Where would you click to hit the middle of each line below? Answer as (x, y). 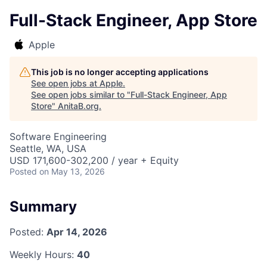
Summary (43, 207)
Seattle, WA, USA (48, 148)
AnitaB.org (78, 106)
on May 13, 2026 (72, 171)
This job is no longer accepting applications (120, 72)
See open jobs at (65, 83)
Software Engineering (58, 136)
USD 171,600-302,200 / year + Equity (94, 160)
